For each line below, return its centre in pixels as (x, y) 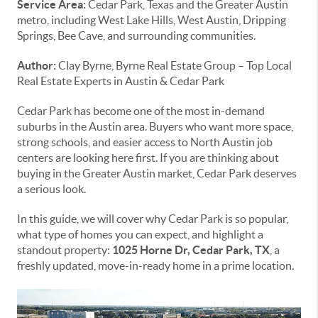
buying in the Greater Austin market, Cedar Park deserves (157, 173)
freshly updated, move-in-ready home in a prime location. (155, 265)
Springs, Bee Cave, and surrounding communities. (136, 35)
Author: (37, 65)
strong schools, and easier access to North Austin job (145, 142)
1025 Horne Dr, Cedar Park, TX (191, 250)
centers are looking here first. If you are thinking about (148, 158)
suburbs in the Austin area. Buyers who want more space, (155, 126)
